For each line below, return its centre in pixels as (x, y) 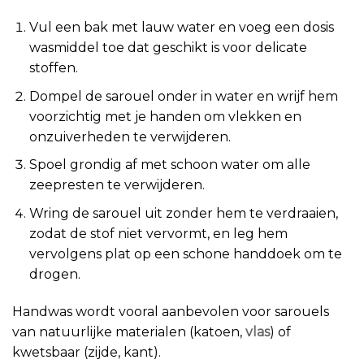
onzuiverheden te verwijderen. (130, 136)
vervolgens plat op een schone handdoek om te (185, 253)
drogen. (54, 274)
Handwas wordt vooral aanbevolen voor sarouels (171, 311)
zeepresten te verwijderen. (117, 185)
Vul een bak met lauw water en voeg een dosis (181, 28)
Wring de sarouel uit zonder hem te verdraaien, (183, 213)
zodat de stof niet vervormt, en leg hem (158, 233)
